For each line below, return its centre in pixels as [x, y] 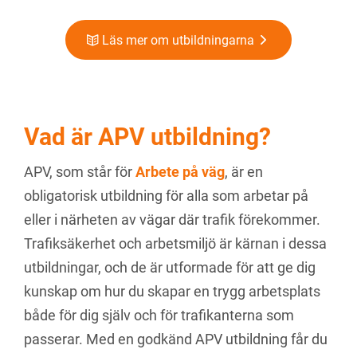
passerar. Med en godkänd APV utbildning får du [176, 339]
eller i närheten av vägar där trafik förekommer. [172, 220]
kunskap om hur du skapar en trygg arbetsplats [172, 291]
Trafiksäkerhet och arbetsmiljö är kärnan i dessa [175, 243]
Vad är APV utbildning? [147, 137]
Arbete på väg [180, 172]
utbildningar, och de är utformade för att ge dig [170, 267]
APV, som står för [80, 172]
